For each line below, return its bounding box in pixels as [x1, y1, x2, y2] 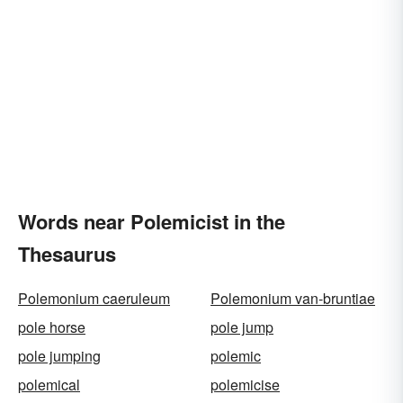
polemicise [210, 374, 280, 395]
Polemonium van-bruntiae [210, 288, 375, 309]
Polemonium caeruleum [18, 288, 170, 309]
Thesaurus [18, 239, 116, 268]
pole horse [18, 317, 85, 337]
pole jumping [18, 345, 101, 366]
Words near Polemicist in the [18, 207, 285, 236]
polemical [18, 374, 80, 395]
